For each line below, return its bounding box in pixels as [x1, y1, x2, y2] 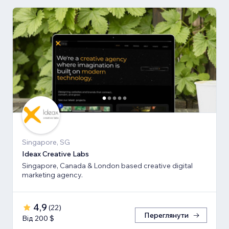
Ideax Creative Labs [22, 149, 89, 158]
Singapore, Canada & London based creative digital [22, 161, 193, 170]
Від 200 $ [22, 213, 54, 223]
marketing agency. [22, 170, 83, 179]
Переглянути [144, 210, 189, 220]
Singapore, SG [22, 137, 70, 147]
